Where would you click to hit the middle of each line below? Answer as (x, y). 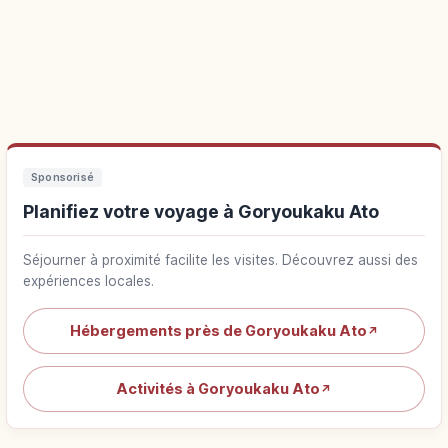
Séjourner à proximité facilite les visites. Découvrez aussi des (220, 260)
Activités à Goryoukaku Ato (218, 389)
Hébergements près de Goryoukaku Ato (218, 331)
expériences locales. (88, 281)
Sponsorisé (63, 178)
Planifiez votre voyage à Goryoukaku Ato (201, 212)
